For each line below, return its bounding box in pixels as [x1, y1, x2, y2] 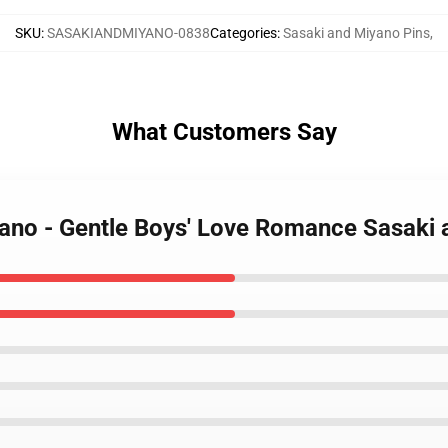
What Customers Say [111, 118, 337, 146]
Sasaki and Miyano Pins [283, 25, 430, 41]
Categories [210, 25, 277, 41]
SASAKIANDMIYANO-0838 [47, 25, 210, 41]
